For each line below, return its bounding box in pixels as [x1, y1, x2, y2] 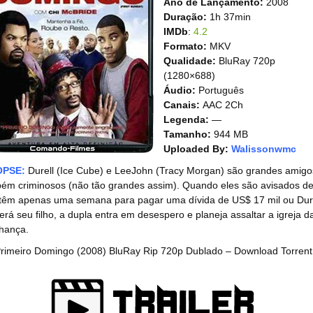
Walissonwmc [231, 143, 296, 154]
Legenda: [163, 114, 209, 125]
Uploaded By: [163, 143, 228, 154]
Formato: [163, 41, 210, 52]
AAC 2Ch [200, 99, 243, 110]
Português [196, 85, 244, 96]
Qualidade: [163, 55, 216, 66]
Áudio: [163, 85, 196, 96]
